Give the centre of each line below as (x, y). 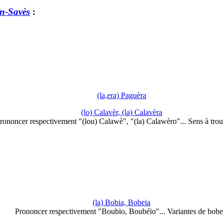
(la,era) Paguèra (121, 95)
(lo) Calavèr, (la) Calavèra (121, 112)
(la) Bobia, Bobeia (121, 203)
